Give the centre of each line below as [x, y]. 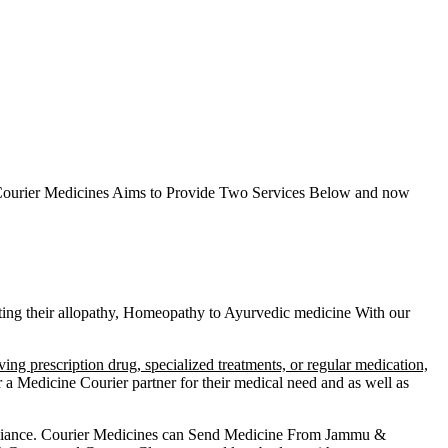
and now [380, 192]
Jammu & [355, 434]
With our [380, 312]
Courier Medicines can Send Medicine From [183, 434]
